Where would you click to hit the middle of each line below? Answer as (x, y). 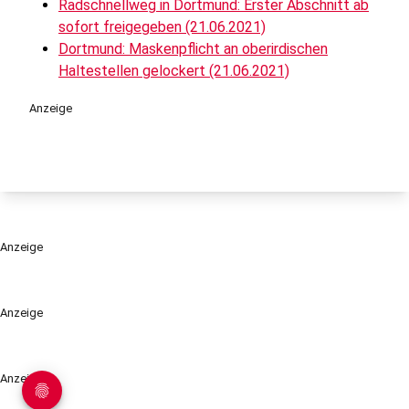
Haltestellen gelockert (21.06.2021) (174, 71)
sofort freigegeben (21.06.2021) (162, 27)
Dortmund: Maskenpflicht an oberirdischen (193, 49)
